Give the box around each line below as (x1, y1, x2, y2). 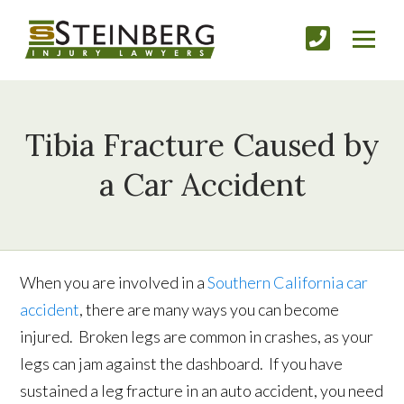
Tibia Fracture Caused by (24, 125, 380, 165)
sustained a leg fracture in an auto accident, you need (20, 381, 384, 401)
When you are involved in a (20, 272, 208, 293)
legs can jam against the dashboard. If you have (20, 353, 344, 374)
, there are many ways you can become (79, 299, 340, 320)
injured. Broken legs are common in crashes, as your (20, 326, 374, 347)
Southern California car (207, 272, 369, 293)
